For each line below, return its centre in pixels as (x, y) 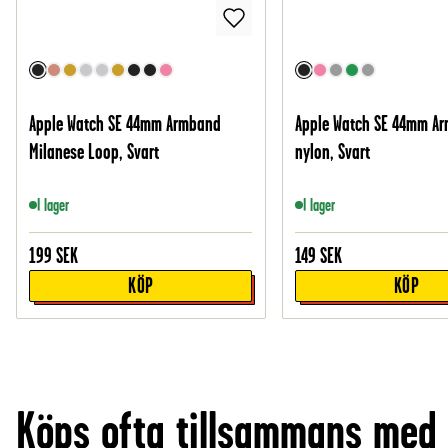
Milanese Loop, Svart (94, 152)
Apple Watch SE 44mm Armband (125, 124)
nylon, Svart (333, 152)
